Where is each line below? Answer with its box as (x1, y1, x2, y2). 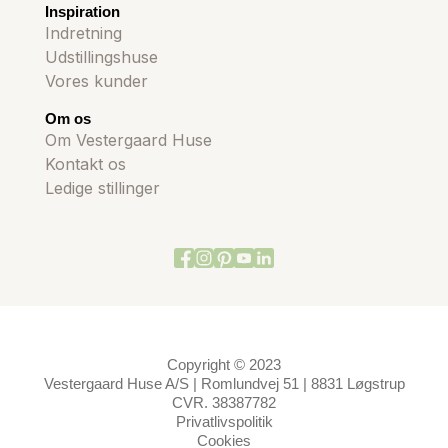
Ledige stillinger (44, 177, 160, 198)
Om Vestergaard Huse (44, 129, 212, 150)
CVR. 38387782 (172, 393, 276, 411)
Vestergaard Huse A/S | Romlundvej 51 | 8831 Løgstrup (43, 374, 405, 392)
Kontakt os (44, 153, 126, 174)
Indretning (44, 22, 122, 43)
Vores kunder (44, 70, 148, 91)
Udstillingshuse (44, 46, 158, 67)
